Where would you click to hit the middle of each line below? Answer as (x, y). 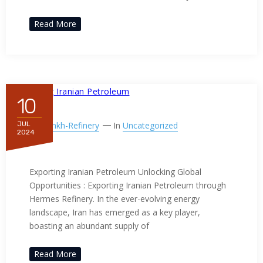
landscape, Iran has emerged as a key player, (115, 212)
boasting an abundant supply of (89, 225)
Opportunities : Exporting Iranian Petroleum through (128, 185)
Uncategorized (150, 125)
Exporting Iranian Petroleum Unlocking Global (115, 171)
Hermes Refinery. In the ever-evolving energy (114, 198)
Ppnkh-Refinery (70, 125)
